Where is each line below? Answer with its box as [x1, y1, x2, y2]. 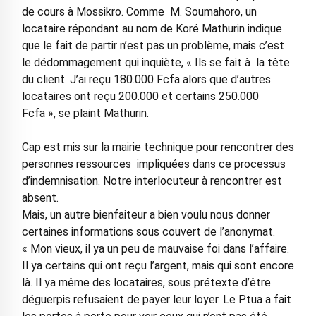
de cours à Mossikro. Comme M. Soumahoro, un [21, 5, 257, 19]
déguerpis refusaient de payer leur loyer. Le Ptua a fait [21, 293, 291, 307]
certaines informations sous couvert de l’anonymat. [21, 225, 275, 239]
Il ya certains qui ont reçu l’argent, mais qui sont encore [21, 259, 294, 273]
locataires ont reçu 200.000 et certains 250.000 [21, 90, 259, 104]
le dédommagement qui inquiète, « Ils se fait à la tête [21, 56, 290, 70]
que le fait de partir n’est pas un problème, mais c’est [21, 39, 284, 53]
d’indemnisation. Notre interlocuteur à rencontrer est [21, 174, 282, 188]
